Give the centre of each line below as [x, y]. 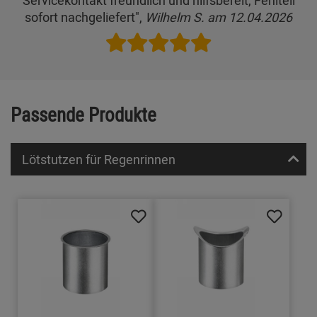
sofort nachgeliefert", [85, 17]
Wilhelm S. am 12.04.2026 [219, 17]
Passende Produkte [83, 114]
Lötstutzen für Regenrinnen [99, 160]
